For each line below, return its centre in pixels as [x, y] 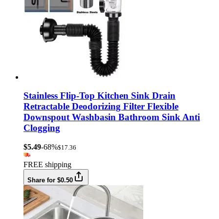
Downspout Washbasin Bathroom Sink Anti [112, 117]
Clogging [42, 128]
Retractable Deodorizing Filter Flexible [101, 107]
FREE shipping [47, 165]
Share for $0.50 [50, 180]
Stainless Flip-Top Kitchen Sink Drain [99, 96]
